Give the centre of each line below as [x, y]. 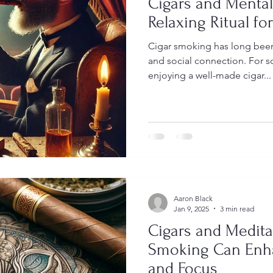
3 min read [237, 208]
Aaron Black [193, 198]
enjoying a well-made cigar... [210, 75]
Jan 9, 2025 [191, 208]
